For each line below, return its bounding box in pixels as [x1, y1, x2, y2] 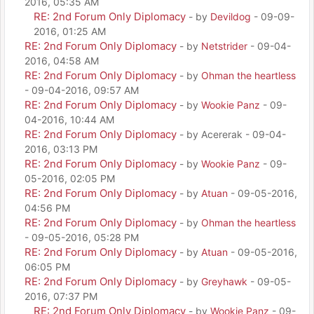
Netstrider [201, 39, 247, 52]
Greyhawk [201, 275, 247, 287]
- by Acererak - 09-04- [179, 128, 286, 140]
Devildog [210, 10, 251, 22]
